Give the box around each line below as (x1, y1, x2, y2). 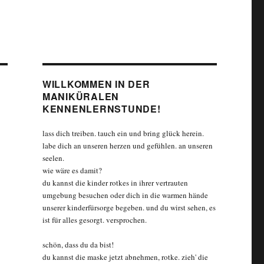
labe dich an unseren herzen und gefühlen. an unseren (42, 140, 213, 151)
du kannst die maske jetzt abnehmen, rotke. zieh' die (42, 251, 208, 262)
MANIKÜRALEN (42, 89, 120, 103)
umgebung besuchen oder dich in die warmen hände (42, 189, 208, 200)
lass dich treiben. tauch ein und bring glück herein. (42, 127, 204, 138)
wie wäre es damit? (42, 164, 102, 176)
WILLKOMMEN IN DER (42, 77, 150, 91)
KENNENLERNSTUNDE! (42, 101, 161, 115)
